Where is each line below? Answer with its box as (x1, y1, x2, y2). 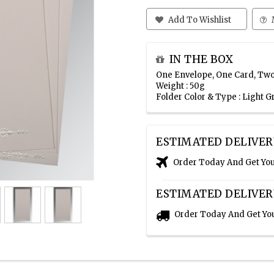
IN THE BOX (169, 53, 234, 67)
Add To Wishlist (166, 15, 232, 25)
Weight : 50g (156, 81, 205, 92)
